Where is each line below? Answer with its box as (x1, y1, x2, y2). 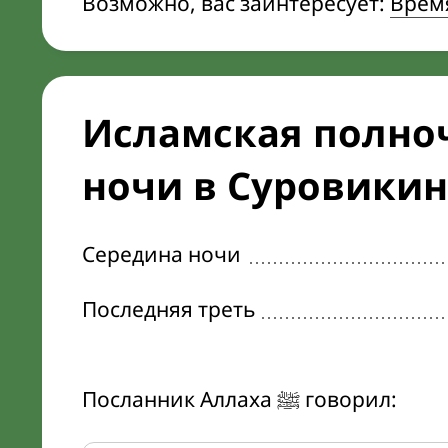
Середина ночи (82, 240, 241, 268)
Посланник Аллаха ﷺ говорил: (300, 385, 397, 413)
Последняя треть (82, 295, 255, 323)
